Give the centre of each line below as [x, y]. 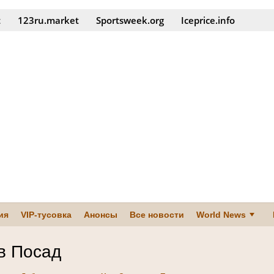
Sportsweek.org [130, 20]
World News [221, 215]
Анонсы [101, 215]
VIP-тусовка [46, 215]
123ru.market [48, 20]
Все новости [157, 215]
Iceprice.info [208, 20]
